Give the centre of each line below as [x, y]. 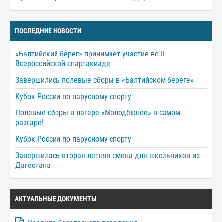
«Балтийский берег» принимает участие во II [90, 54]
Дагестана [33, 165]
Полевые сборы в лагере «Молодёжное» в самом [98, 112]
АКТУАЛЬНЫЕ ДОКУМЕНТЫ [56, 198]
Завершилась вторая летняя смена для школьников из [108, 155]
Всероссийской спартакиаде [63, 63]
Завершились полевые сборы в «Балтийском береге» [105, 80]
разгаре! [29, 122]
